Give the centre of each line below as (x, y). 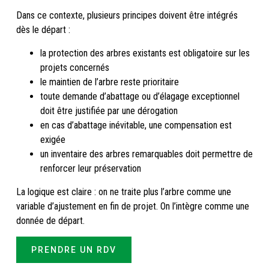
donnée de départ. (50, 220)
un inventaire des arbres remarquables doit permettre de (146, 154)
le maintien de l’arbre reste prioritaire (109, 82)
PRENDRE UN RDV (74, 250)
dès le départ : (43, 30)
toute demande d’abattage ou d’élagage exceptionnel (140, 96)
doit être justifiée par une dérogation (109, 110)
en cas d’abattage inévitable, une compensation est (136, 125)
